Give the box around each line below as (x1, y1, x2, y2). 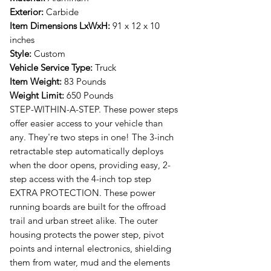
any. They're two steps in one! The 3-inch (10, 131, 174, 143)
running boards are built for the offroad (10, 200, 166, 212)
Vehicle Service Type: (10, 61, 93, 73)
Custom (31, 47, 65, 59)
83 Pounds (62, 75, 106, 87)
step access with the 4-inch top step (10, 172, 151, 184)
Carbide (44, 5, 79, 18)
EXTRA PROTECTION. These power (10, 186, 155, 198)
